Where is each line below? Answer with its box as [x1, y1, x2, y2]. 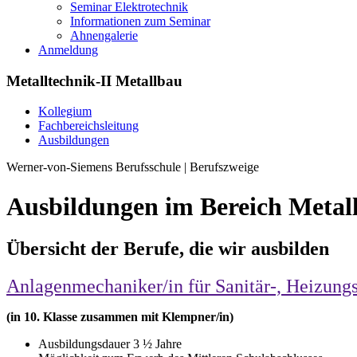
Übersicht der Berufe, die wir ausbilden [6, 238, 329, 260]
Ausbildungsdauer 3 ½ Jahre [38, 337, 182, 351]
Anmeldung [38, 43, 98, 57]
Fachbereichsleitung [38, 119, 139, 133]
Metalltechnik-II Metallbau [6, 72, 182, 89]
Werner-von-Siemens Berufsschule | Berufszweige [6, 160, 259, 175]
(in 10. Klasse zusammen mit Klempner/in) [6, 310, 233, 324]
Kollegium [38, 104, 92, 119]
